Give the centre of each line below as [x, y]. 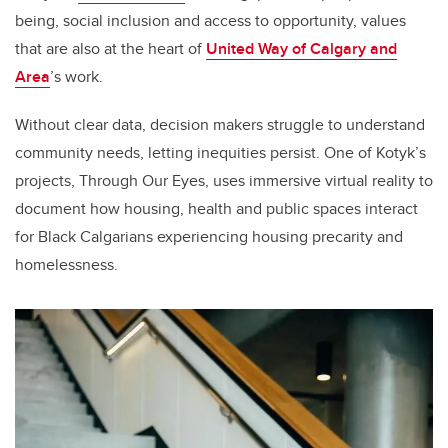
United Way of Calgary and [301, 49]
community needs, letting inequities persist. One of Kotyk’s [220, 153]
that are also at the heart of [110, 49]
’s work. [76, 77]
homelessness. [66, 265]
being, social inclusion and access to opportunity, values [210, 21]
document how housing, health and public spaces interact [216, 209]
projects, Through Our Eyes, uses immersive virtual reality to [224, 181]
